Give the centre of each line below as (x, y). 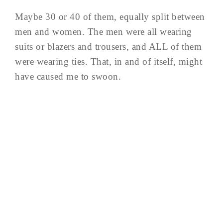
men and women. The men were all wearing (104, 32)
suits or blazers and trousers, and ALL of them (108, 47)
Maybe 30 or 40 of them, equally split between (110, 17)
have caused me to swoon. (68, 76)
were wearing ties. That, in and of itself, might (109, 61)
